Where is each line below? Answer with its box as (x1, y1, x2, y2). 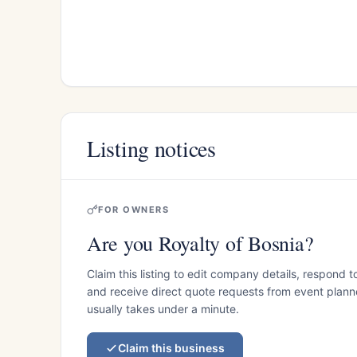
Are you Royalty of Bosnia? (87, 229, 314, 257)
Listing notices (87, 132, 216, 163)
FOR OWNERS (98, 203, 170, 215)
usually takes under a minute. (87, 301, 239, 316)
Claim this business (118, 340, 225, 355)
